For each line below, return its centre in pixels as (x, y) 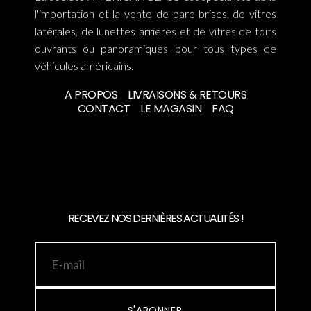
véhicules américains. (84, 66)
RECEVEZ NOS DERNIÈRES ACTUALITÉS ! (155, 219)
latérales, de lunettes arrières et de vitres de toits (155, 31)
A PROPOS (91, 95)
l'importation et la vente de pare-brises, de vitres (155, 14)
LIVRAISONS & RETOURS (187, 95)
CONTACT (103, 109)
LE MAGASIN (171, 109)
